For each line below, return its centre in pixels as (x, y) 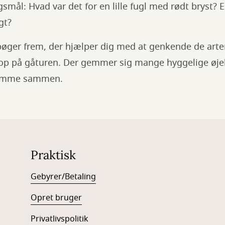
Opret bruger (56, 198)
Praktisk (53, 155)
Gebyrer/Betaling (63, 177)
